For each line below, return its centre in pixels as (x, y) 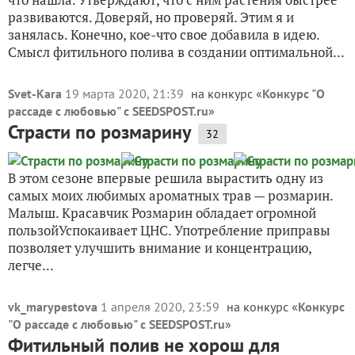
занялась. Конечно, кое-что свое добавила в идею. (164, 34)
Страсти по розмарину (99, 132)
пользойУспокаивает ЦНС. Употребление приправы (169, 230)
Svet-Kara (35, 94)
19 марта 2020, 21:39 (126, 94)
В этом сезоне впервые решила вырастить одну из (166, 178)
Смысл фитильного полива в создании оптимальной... (176, 52)
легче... (31, 265)
